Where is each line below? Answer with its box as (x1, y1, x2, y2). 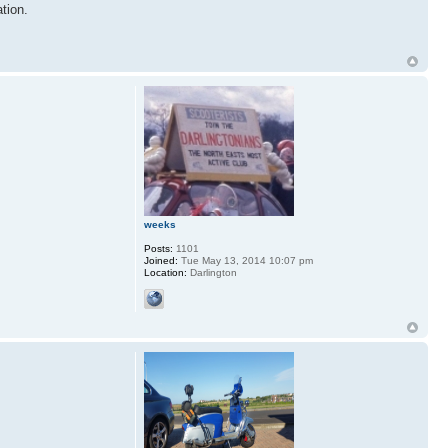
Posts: (143, 242, 173, 254)
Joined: (143, 254, 178, 266)
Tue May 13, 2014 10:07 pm (177, 254, 313, 266)
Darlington (186, 266, 237, 278)
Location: (143, 266, 187, 278)
